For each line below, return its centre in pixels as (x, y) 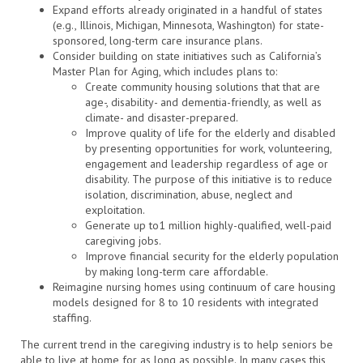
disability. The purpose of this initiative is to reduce (209, 179)
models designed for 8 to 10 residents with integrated (186, 302)
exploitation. (115, 209)
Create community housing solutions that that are (203, 86)
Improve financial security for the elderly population (212, 256)
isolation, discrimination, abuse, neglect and (189, 194)
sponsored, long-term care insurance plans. (158, 40)
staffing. (72, 317)
